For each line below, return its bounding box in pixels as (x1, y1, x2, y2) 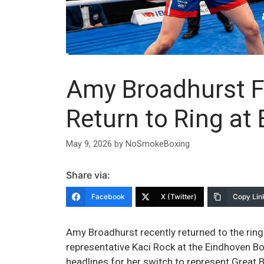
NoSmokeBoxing (126, 138, 190, 149)
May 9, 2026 (66, 138, 112, 149)
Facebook (91, 192, 125, 201)
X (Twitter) (161, 192, 197, 201)
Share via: (66, 169, 110, 181)
